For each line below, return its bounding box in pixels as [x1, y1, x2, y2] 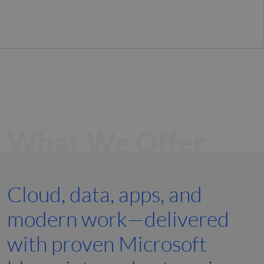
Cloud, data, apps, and [7, 181, 202, 207]
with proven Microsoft [7, 230, 207, 257]
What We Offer [7, 125, 205, 159]
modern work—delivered [7, 206, 229, 232]
